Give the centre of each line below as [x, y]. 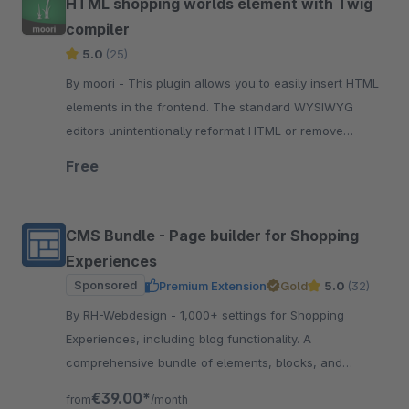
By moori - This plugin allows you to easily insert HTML [97, 83]
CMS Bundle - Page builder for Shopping [212, 236]
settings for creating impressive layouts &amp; [198, 386]
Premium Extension [213, 286]
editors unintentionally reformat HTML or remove [204, 131]
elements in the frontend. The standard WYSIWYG [210, 107]
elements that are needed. [141, 154]
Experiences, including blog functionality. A [189, 339]
